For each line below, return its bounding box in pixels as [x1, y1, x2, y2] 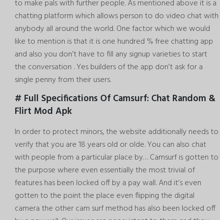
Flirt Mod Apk [15, 104, 72, 119]
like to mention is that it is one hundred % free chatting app [15, 35, 213, 48]
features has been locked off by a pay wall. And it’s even [15, 177, 201, 190]
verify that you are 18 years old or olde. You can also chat [15, 138, 206, 152]
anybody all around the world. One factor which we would [15, 22, 210, 35]
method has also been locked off [104, 202, 216, 216]
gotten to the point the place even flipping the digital [15, 190, 194, 203]
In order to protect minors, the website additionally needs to [15, 126, 219, 139]
